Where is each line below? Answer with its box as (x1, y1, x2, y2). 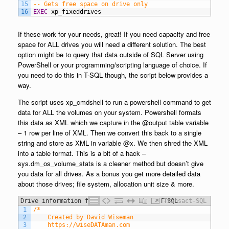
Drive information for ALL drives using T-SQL (20, 197, 178, 204)
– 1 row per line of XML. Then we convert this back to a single (18, 127, 201, 138)
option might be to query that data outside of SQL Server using (18, 49, 203, 59)
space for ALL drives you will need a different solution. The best (18, 39, 206, 49)
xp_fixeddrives (51, 8, 101, 15)
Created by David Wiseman (48, 213, 133, 221)
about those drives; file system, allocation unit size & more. (18, 178, 194, 189)
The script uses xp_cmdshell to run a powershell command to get (18, 97, 211, 107)
